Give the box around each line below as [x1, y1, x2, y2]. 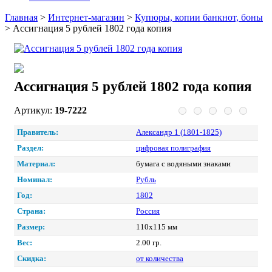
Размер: [17, 222, 45, 231]
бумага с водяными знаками [136, 159, 231, 168]
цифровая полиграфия [136, 143, 211, 152]
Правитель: [17, 127, 58, 137]
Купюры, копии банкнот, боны [135, 12, 263, 23]
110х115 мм [136, 222, 177, 231]
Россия [136, 206, 160, 216]
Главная [5, 12, 38, 23]
